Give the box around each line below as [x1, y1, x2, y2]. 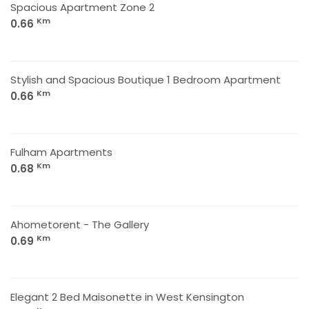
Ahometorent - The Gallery [10, 217, 149, 232]
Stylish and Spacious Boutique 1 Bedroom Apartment [10, 72, 281, 87]
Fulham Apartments [10, 145, 112, 159]
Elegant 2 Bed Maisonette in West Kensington [10, 290, 244, 304]
